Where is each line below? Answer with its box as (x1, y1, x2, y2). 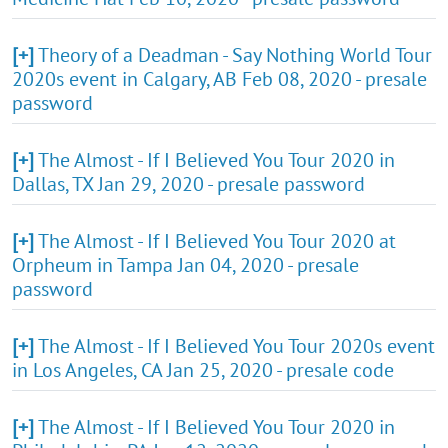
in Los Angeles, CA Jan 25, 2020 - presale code (12, 356, 394, 383)
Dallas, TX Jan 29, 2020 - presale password (12, 170, 365, 197)
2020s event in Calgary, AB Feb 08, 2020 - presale (12, 65, 427, 92)
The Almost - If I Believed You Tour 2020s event (38, 332, 435, 359)
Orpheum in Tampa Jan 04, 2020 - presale (12, 251, 359, 278)
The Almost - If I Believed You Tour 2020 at (38, 227, 396, 254)
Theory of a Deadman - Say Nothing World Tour (38, 41, 432, 68)
